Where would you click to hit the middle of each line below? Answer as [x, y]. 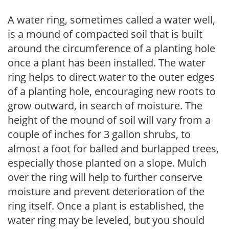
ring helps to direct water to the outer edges [111, 77]
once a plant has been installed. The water [107, 62]
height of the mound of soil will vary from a [109, 120]
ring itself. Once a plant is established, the [106, 205]
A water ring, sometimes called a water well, [111, 19]
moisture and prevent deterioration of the [106, 191]
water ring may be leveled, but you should [106, 220]
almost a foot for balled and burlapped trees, [113, 148]
